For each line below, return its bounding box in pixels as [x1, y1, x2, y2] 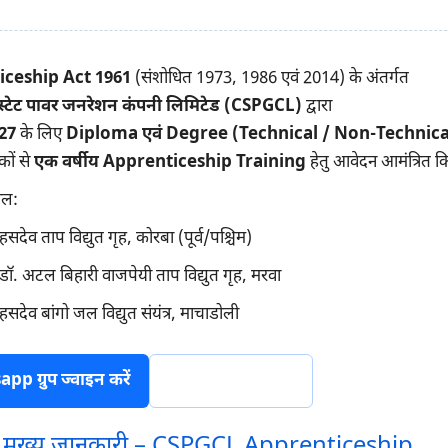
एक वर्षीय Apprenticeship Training [33, 151, 306, 174]
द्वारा [301, 95, 332, 118]
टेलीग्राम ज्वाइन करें [167, 370, 294, 393]
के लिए [15, 123, 66, 146]
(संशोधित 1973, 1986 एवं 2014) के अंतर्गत [130, 67, 409, 90]
